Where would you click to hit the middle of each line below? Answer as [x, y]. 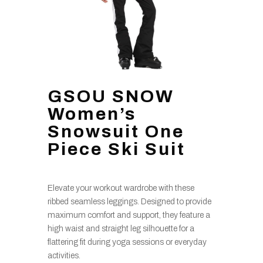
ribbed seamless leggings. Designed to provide [129, 201]
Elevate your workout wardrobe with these [121, 188]
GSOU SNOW [111, 96]
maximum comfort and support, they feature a [129, 215]
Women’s [92, 114]
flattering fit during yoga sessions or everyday [127, 242]
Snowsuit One [116, 131]
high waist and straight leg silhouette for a [121, 228]
